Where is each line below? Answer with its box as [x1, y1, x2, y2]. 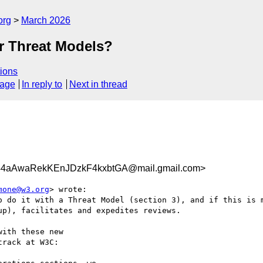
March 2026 [21, 15, 70, 25]
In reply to [22, 79, 63, 90]
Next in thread [69, 79, 127, 90]
